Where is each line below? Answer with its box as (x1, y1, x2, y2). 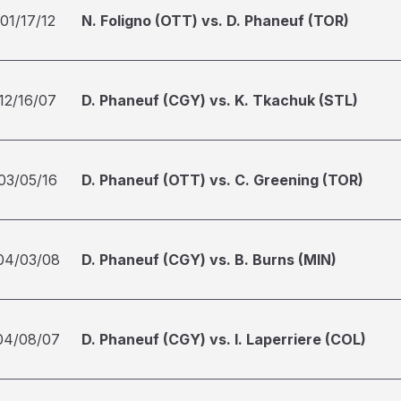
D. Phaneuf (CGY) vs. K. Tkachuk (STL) (81, 91, 358, 109)
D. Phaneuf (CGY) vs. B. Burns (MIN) (81, 251, 337, 269)
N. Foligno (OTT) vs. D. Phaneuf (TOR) (81, 12, 349, 30)
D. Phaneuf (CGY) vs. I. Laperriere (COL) (81, 330, 366, 348)
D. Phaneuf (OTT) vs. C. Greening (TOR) (81, 171, 363, 189)
